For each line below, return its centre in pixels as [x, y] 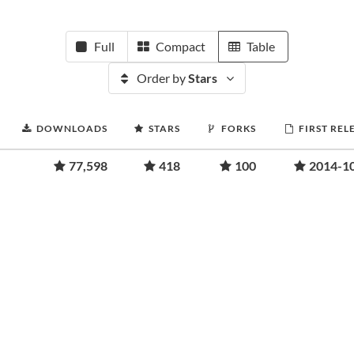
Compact [181, 46]
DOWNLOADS [72, 128]
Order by [162, 78]
